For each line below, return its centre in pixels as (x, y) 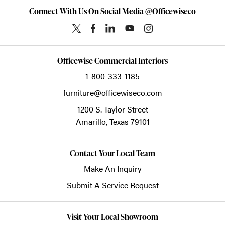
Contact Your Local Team (113, 153)
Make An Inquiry (113, 169)
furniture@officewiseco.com (113, 93)
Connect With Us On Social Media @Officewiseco (113, 11)
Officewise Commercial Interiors (113, 61)
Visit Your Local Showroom (113, 217)
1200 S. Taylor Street (113, 109)
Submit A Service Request (113, 185)
